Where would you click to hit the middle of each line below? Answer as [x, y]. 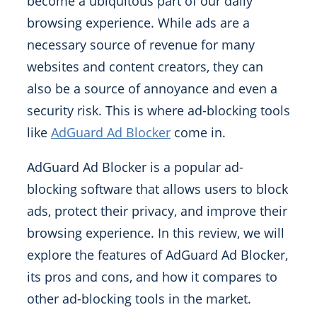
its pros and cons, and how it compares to [152, 277]
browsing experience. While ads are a [138, 23]
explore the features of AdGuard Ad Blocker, [157, 255]
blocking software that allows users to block [157, 189]
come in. [198, 132]
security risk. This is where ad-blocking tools [158, 110]
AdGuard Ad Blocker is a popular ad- [135, 167]
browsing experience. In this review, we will [156, 233]
